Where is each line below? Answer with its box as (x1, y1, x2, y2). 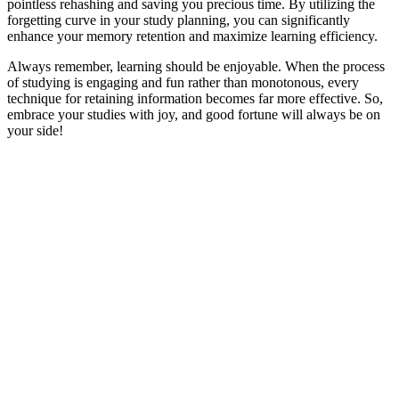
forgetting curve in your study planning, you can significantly (7, 12, 350, 28)
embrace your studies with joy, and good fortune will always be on (7, 106, 380, 122)
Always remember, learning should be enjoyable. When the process (7, 58, 385, 74)
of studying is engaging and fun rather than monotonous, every (7, 74, 359, 90)
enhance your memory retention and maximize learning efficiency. (7, 28, 378, 44)
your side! (7, 122, 63, 138)
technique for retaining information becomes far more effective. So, (7, 90, 383, 106)
